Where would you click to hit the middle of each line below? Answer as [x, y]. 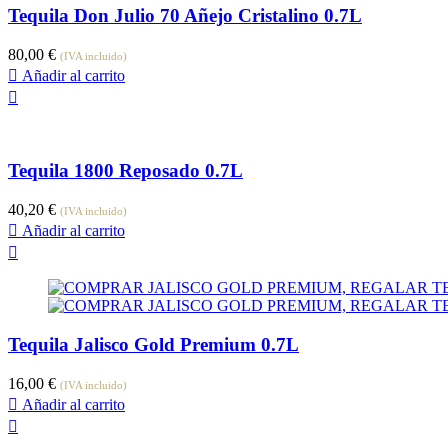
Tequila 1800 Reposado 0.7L [125, 171]
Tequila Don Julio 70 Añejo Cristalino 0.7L [185, 15]
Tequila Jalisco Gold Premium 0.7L [153, 344]
